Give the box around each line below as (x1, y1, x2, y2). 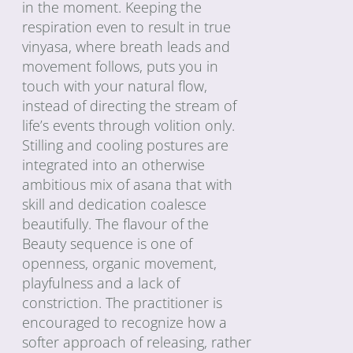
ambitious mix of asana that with (22, 174, 233, 194)
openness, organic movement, (22, 253, 217, 273)
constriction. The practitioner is (22, 292, 223, 312)
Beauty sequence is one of (22, 233, 193, 253)
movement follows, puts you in (22, 56, 219, 76)
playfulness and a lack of (22, 273, 180, 292)
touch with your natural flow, (22, 76, 208, 95)
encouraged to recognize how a (22, 312, 228, 332)
